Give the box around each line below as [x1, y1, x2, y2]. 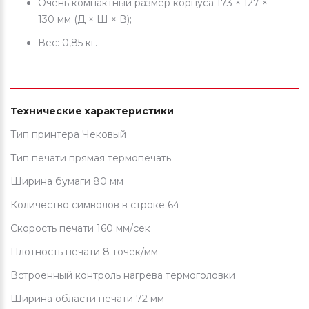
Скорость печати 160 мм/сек [10, 222, 150, 235]
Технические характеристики [10, 105, 174, 118]
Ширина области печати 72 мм [10, 292, 164, 306]
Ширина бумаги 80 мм [10, 175, 123, 188]
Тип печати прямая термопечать [10, 152, 171, 165]
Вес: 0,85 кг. [38, 37, 97, 50]
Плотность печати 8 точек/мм [10, 246, 158, 259]
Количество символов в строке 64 [10, 199, 179, 212]
